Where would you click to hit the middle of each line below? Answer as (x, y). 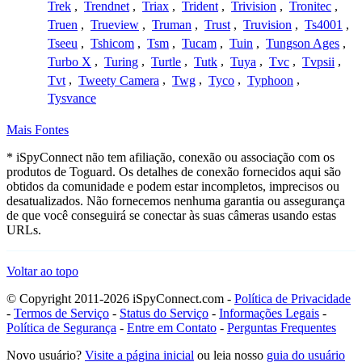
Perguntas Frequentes (282, 328)
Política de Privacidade (293, 299)
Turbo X (69, 61)
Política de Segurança (61, 328)
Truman (172, 25)
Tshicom (112, 43)
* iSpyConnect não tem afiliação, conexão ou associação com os (170, 158)
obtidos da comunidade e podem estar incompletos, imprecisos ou (173, 187)
